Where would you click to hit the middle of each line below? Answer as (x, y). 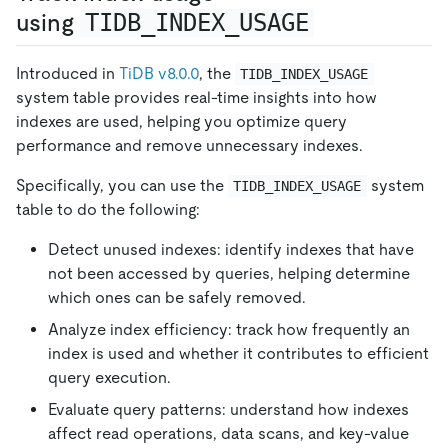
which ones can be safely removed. (177, 297)
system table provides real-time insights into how (196, 97)
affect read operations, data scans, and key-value (228, 433)
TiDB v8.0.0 (159, 73)
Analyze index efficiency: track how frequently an (229, 329)
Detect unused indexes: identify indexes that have (231, 249)
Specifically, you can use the (122, 185)
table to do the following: (108, 209)
